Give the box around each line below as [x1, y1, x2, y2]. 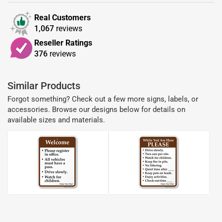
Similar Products [7, 80, 80, 92]
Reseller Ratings [34, 38, 92, 48]
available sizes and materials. [7, 115, 105, 124]
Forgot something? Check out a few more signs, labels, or [7, 95, 198, 104]
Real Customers [34, 13, 91, 22]
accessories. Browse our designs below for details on [7, 105, 185, 114]
